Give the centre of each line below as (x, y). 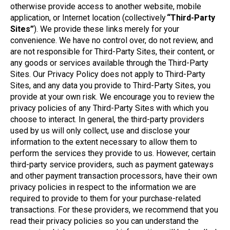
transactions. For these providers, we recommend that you (114, 210)
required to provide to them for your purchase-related (106, 198)
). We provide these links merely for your (107, 29)
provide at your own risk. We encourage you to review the (112, 97)
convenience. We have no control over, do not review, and (112, 40)
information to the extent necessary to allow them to (104, 142)
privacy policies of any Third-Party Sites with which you (109, 108)
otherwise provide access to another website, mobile (106, 6)
